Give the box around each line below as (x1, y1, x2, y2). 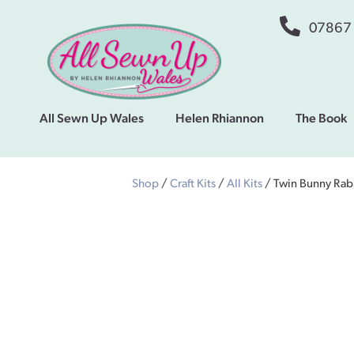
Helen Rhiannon (175, 112, 264, 126)
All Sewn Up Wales (40, 112, 144, 126)
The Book (296, 112, 347, 126)
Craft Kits (170, 178, 216, 190)
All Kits (227, 178, 262, 190)
